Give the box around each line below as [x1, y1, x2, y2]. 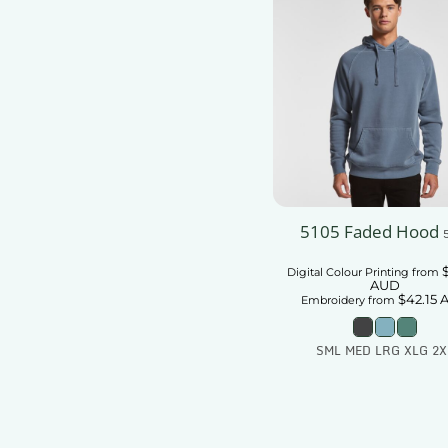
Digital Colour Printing [286, 265, 409, 280]
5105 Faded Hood [299, 220, 439, 244]
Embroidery [300, 293, 365, 308]
